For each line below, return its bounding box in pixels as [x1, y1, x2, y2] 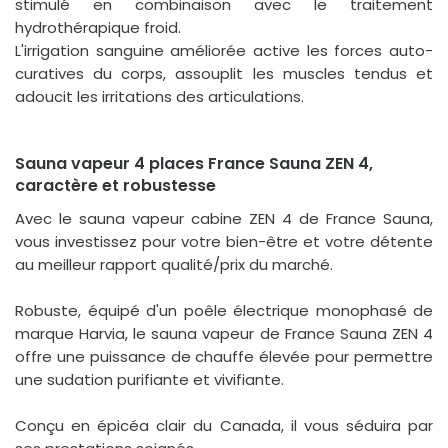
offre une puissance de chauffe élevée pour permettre [15, 345, 433, 367]
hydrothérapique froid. [15, 16, 181, 38]
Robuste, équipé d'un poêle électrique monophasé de [15, 299, 433, 321]
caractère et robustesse [15, 173, 216, 197]
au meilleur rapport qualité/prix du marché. [15, 253, 333, 275]
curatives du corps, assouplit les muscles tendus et [15, 62, 433, 84]
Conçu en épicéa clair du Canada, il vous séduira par [15, 414, 433, 436]
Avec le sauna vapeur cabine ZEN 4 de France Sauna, [15, 207, 433, 229]
